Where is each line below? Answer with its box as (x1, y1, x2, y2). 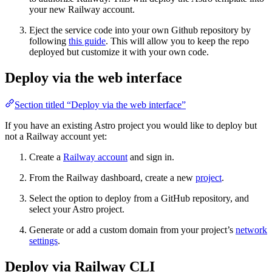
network (236, 224, 267, 235)
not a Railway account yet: (5, 131, 107, 141)
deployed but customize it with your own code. (29, 46, 209, 57)
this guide (69, 35, 106, 46)
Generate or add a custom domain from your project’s (29, 224, 236, 235)
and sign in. (127, 151, 174, 162)
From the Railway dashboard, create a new (29, 172, 195, 183)
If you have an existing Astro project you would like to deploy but (5, 120, 257, 131)
